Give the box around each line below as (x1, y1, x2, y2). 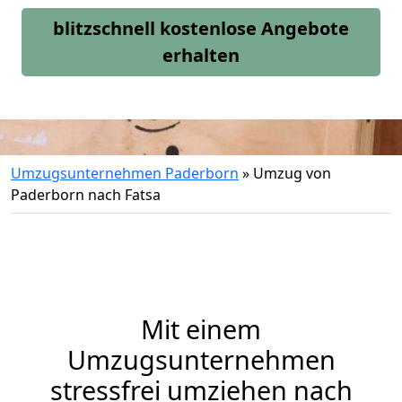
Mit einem (141, 311, 261, 346)
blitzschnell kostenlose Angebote (53, 16, 349, 40)
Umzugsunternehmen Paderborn (11, 163, 239, 183)
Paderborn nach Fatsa (11, 185, 161, 205)
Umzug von (253, 163, 331, 183)
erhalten (162, 43, 240, 67)
